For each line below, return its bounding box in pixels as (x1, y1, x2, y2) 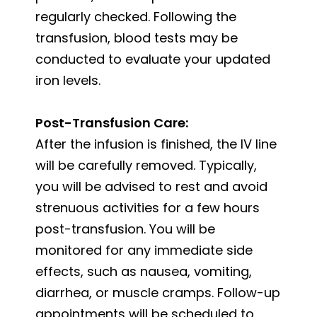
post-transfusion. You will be (35, 219, 215, 238)
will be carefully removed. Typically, (35, 156, 257, 174)
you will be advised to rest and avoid (35, 177, 267, 195)
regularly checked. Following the (35, 7, 236, 25)
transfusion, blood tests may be (35, 28, 238, 47)
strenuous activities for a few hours (35, 198, 260, 217)
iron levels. (35, 71, 100, 89)
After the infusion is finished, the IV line (35, 134, 277, 153)
